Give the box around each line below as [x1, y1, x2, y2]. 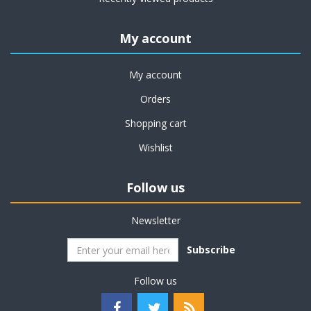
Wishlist [138, 141, 173, 154]
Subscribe [187, 243, 235, 256]
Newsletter [131, 214, 180, 227]
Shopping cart [124, 117, 187, 130]
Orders [140, 92, 171, 106]
